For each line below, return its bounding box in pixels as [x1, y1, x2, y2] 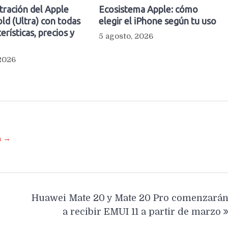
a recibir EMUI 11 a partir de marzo [63, 206, 221, 217]
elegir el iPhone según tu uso [98, 15, 216, 26]
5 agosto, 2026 [98, 31, 153, 41]
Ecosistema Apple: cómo [98, 4, 198, 14]
